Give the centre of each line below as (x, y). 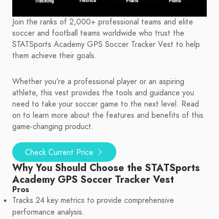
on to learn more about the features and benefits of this (108, 116)
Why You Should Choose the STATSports (106, 168)
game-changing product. (53, 127)
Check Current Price (60, 153)
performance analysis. (48, 212)
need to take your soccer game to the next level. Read (106, 104)
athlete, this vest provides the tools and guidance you (103, 93)
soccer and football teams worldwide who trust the (98, 33)
